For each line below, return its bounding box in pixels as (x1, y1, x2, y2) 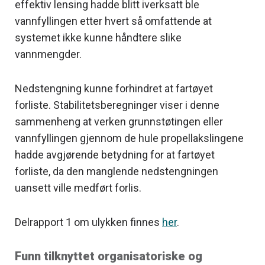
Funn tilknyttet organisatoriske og (15, 248, 202, 263)
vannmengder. (15, 47, 82, 60)
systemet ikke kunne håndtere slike (15, 31, 182, 44)
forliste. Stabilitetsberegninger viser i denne (15, 98, 219, 111)
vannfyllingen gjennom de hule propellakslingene (15, 131, 244, 144)
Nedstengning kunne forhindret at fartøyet (15, 82, 213, 95)
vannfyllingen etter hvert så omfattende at (15, 14, 212, 27)
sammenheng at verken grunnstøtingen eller (15, 115, 223, 128)
